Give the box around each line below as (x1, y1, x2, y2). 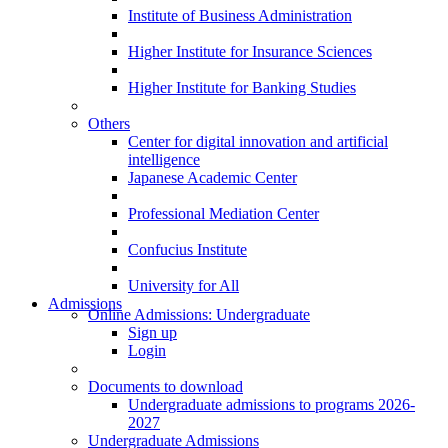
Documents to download (88, 378, 243, 396)
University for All (128, 276, 239, 294)
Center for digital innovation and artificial (128, 132, 388, 150)
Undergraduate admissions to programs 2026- (128, 396, 415, 414)
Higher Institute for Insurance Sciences (128, 42, 372, 60)
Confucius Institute (128, 240, 247, 258)
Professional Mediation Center (128, 204, 319, 222)
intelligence (128, 150, 200, 168)
